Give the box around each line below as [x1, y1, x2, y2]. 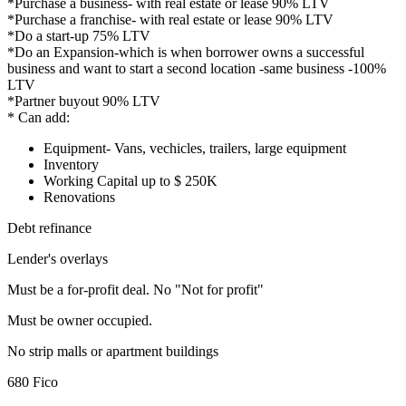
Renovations [43, 189, 115, 206]
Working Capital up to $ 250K [43, 173, 217, 189]
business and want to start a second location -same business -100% [7, 61, 386, 77]
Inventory [43, 157, 99, 173]
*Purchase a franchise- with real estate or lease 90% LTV [7, 12, 333, 28]
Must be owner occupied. [7, 313, 152, 329]
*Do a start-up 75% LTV [7, 28, 150, 44]
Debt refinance [7, 220, 92, 237]
